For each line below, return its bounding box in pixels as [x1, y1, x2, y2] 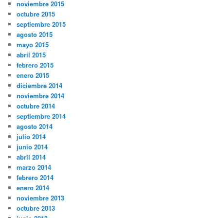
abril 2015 [17, 50, 46, 59]
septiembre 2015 [17, 19, 66, 29]
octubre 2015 [17, 9, 55, 18]
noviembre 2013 [17, 193, 65, 202]
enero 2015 [17, 70, 50, 80]
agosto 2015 [17, 29, 53, 39]
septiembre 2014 [17, 111, 66, 121]
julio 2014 [17, 131, 46, 141]
